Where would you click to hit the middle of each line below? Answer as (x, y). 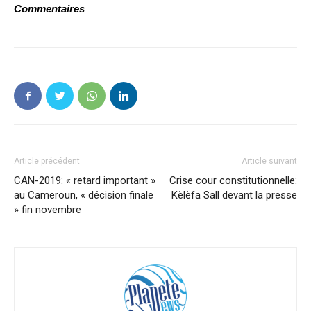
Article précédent (47, 161)
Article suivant (269, 161)
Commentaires (49, 9)
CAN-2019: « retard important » (85, 181)
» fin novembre (48, 210)
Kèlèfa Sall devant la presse (234, 195)
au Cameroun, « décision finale (84, 195)
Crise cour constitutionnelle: (233, 181)
